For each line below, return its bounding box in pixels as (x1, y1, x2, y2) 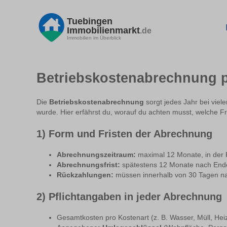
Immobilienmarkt (67, 25, 140, 35)
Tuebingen (67, 16, 112, 26)
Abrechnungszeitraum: (57, 151, 136, 159)
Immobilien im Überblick (67, 34, 121, 41)
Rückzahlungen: (57, 171, 113, 179)
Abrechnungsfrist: (57, 161, 120, 169)
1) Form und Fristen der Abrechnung (36, 128, 212, 140)
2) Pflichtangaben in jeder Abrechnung (36, 191, 222, 203)
